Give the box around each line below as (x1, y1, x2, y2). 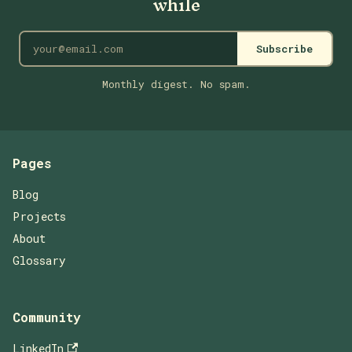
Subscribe (256, 42, 313, 57)
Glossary (13, 253, 66, 269)
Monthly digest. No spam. (101, 78, 251, 91)
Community (13, 309, 81, 326)
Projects (13, 209, 66, 225)
